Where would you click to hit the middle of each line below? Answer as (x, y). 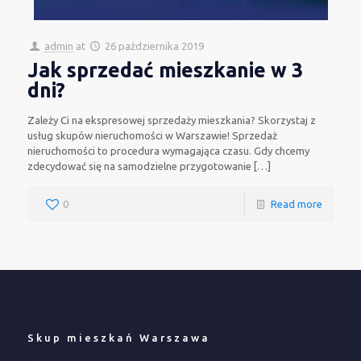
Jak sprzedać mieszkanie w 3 (165, 70)
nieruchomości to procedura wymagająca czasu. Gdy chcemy (168, 151)
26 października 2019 (154, 46)
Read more (296, 204)
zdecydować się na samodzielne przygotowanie (139, 166)
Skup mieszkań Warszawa (118, 338)
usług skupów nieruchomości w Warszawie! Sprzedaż (152, 135)
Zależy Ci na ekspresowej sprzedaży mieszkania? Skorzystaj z (171, 120)
